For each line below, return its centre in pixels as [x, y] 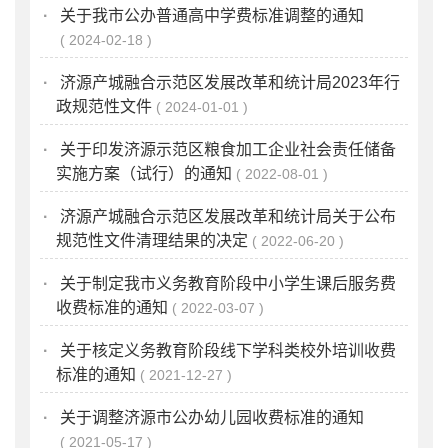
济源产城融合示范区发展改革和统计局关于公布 [225, 216]
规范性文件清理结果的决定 [152, 240]
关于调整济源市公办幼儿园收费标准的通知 [209, 417]
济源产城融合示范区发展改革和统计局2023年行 [227, 82]
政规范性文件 [104, 106]
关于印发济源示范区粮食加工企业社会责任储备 [225, 149]
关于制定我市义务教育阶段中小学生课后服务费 [225, 283]
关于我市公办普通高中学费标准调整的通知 [209, 15]
